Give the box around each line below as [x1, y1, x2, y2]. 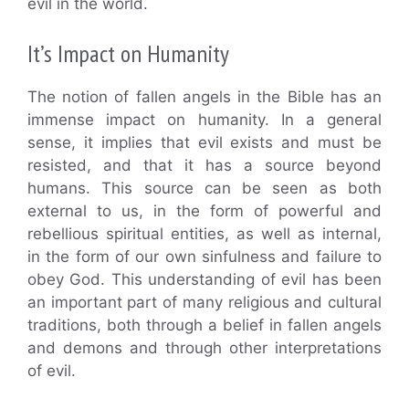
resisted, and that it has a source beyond [27, 155, 382, 174]
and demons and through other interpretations [27, 338, 382, 357]
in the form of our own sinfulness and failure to [27, 246, 382, 266]
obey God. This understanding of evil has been [27, 269, 382, 288]
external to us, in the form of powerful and [27, 201, 382, 220]
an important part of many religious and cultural [27, 292, 382, 311]
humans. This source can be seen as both [27, 178, 382, 197]
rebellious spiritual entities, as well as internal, [27, 224, 382, 243]
